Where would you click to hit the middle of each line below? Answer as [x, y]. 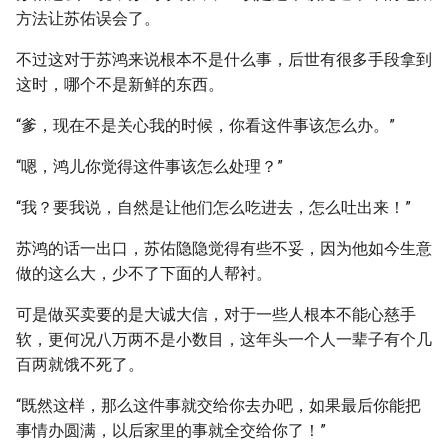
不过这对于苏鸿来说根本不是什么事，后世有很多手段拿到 [224, 59]
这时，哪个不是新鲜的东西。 [120, 84]
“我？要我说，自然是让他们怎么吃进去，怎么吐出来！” [213, 207]
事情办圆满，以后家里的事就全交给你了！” [171, 430]
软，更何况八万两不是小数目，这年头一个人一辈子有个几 [224, 339]
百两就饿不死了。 [80, 364]
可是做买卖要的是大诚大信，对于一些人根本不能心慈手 [216, 314]
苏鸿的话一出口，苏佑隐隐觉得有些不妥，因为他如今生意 [224, 248]
